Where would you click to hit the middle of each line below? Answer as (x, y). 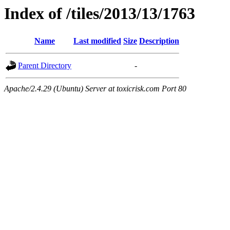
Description (159, 41)
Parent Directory (45, 66)
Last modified (97, 41)
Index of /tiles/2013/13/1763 (100, 13)
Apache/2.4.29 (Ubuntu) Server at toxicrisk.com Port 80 (95, 89)
